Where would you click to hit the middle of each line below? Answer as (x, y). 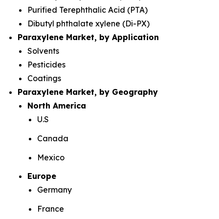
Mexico (51, 157)
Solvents (43, 51)
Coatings (44, 78)
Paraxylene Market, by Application (88, 37)
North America (57, 106)
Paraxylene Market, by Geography (88, 92)
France (51, 208)
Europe (42, 176)
